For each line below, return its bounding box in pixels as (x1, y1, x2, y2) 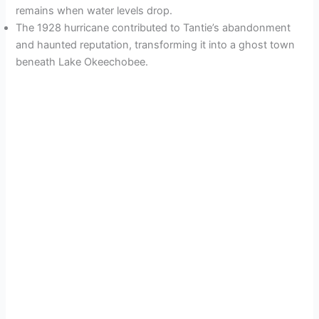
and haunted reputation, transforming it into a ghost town (16, 38, 296, 52)
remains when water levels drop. (16, 4, 173, 18)
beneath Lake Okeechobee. (16, 56, 149, 69)
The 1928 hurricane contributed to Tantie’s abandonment (16, 21, 291, 35)
